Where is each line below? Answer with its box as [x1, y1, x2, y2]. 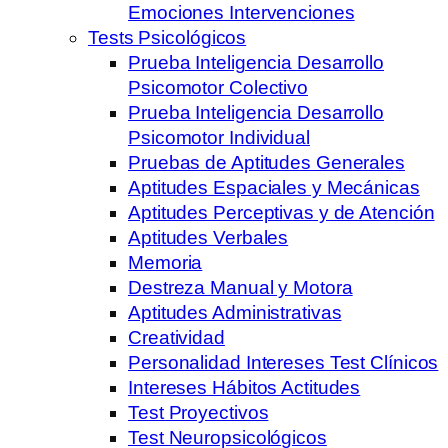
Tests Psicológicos [88, 26, 247, 48]
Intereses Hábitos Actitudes [128, 376, 361, 398]
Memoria [128, 251, 203, 273]
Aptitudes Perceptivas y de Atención [128, 201, 435, 223]
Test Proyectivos [128, 401, 269, 423]
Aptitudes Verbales [128, 226, 289, 248]
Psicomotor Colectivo [128, 76, 308, 98]
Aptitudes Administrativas [128, 301, 342, 323]
